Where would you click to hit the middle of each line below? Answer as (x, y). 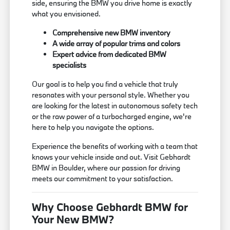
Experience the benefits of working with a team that (115, 146)
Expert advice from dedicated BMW (110, 54)
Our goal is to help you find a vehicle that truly (105, 84)
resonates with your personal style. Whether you (111, 95)
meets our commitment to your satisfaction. (103, 179)
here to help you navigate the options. (93, 127)
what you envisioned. (66, 14)
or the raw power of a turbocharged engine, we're (112, 117)
